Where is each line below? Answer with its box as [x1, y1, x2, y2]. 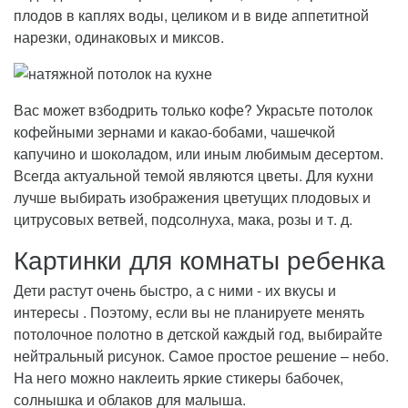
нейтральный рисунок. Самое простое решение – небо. [14, 344, 389, 366]
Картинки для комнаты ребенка [14, 240, 385, 277]
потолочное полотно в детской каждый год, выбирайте [14, 322, 382, 344]
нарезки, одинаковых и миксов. [14, 25, 224, 47]
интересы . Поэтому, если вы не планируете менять [14, 301, 364, 322]
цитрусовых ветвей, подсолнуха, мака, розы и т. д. [14, 208, 352, 229]
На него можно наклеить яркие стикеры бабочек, [14, 366, 343, 388]
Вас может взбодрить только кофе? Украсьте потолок [14, 98, 372, 120]
